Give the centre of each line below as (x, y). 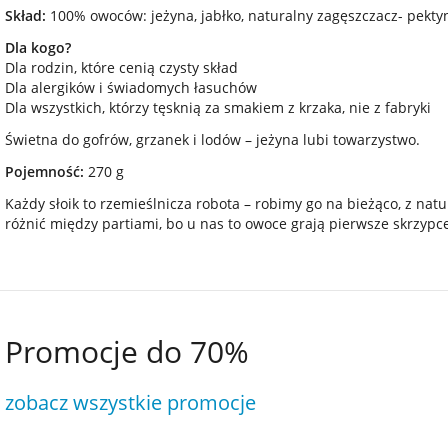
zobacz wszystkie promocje (130, 402)
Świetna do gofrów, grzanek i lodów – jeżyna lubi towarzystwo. (212, 139)
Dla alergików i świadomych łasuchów (131, 87)
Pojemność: (44, 171)
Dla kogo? (38, 47)
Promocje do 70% (127, 351)
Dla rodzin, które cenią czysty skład (121, 67)
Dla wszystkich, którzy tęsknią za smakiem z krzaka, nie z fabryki (218, 107)
